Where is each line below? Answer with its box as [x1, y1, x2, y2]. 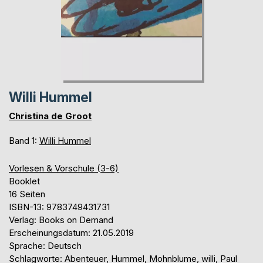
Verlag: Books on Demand [9, 214, 113, 226]
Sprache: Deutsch [9, 240, 82, 252]
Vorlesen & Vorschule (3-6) [9, 163, 119, 174]
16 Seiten [9, 188, 45, 200]
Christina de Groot [9, 110, 92, 122]
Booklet [9, 176, 40, 187]
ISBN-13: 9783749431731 [9, 201, 110, 213]
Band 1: [9, 135, 39, 147]
